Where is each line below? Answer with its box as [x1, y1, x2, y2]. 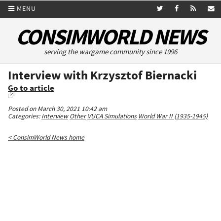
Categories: [8, 112, 41, 121]
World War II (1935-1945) [138, 112, 208, 121]
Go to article [8, 83, 54, 94]
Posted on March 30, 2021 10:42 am [8, 105, 107, 113]
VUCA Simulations [87, 112, 137, 121]
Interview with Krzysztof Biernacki [8, 67, 197, 83]
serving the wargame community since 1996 [44, 47, 177, 57]
